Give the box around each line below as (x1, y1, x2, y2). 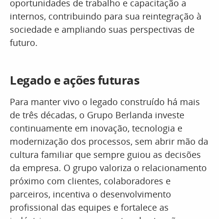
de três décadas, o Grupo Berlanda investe (10, 109, 184, 121)
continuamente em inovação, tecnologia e (10, 122, 182, 134)
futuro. (10, 37, 38, 48)
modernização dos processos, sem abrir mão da (10, 135, 208, 147)
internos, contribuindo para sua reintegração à (10, 10, 201, 22)
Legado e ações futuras (10, 72, 140, 88)
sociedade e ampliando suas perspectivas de (10, 23, 195, 35)
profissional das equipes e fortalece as (10, 201, 169, 213)
